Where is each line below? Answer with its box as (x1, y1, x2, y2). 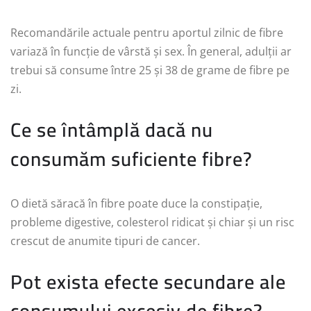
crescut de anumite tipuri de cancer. (10, 233, 200, 249)
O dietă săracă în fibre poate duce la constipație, (10, 196, 262, 212)
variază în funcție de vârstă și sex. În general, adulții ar (10, 44, 292, 60)
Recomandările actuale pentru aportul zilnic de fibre (10, 25, 283, 41)
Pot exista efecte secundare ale (10, 264, 286, 301)
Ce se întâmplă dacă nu (10, 112, 213, 149)
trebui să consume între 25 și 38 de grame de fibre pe (10, 62, 289, 78)
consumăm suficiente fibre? (10, 141, 253, 178)
